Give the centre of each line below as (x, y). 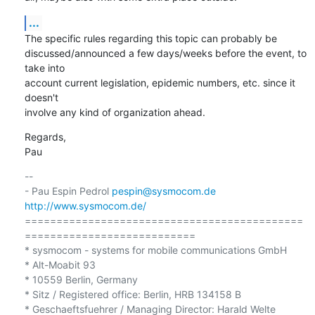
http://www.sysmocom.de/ (85, 205)
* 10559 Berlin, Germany (81, 279)
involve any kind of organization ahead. (115, 112)
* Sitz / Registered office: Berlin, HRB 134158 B (133, 294)
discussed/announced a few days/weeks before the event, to (165, 53)
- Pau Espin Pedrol (68, 191)
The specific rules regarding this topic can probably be (152, 38)
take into (46, 67)
